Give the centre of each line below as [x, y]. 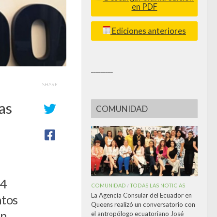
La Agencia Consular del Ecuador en [141, 195]
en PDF [144, 7]
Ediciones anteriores [148, 31]
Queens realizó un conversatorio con [143, 204]
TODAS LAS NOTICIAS [158, 185]
